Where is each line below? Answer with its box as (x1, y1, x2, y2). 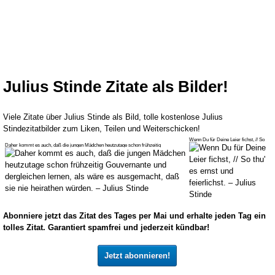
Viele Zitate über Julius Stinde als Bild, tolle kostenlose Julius (3, 112, 223, 122)
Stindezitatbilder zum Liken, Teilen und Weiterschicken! (3, 124, 200, 134)
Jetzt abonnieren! (104, 251, 170, 261)
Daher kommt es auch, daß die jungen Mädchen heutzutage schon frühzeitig (5, 142, 161, 149)
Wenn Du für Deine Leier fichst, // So (189, 137, 265, 143)
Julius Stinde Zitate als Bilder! (3, 78, 228, 96)
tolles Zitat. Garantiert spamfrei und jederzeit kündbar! (3, 223, 209, 233)
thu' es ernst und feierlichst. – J (189, 144, 253, 150)
